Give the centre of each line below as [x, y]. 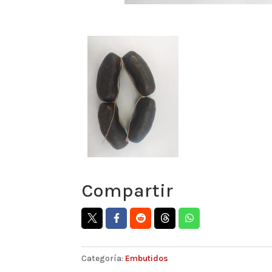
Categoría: [104, 259]
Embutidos [147, 259]
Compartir [127, 190]
